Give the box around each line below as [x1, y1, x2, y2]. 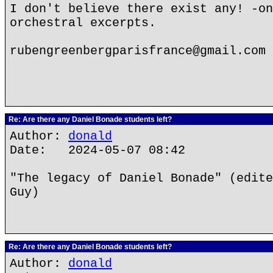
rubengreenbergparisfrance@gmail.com [10, 44, 266, 58]
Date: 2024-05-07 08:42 [10, 143, 185, 157]
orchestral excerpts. [10, 16, 156, 30]
